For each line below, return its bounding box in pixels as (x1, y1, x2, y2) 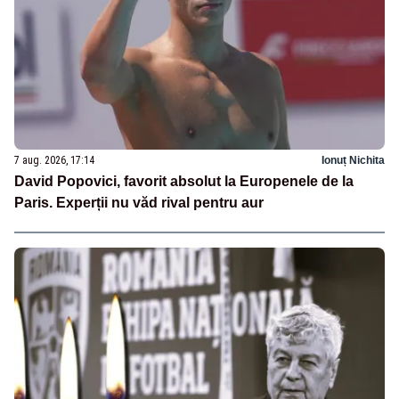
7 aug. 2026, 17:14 (14, 153, 94, 167)
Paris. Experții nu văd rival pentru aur (14, 194, 264, 210)
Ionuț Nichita (322, 153, 385, 167)
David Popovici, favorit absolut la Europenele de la (14, 173, 354, 189)
